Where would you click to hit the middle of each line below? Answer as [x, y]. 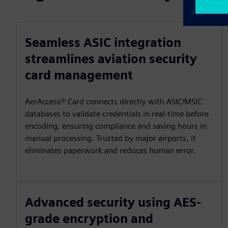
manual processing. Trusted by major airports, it [110, 138]
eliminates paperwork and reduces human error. [110, 150]
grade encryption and [89, 219]
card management [79, 75]
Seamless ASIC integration [103, 42]
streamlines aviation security [111, 59]
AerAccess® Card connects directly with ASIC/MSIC [113, 102]
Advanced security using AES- [113, 202]
